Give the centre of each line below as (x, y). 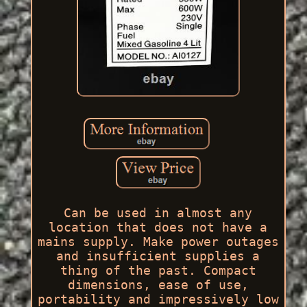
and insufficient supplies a (158, 256)
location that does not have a (158, 227)
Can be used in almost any (158, 212)
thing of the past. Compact (158, 270)
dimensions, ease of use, (158, 284)
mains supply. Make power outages (158, 241)
